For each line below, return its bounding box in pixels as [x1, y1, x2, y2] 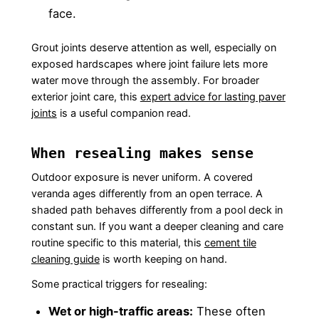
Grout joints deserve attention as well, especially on [31, 41, 276, 54]
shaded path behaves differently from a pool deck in [31, 203, 283, 216]
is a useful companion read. [56, 106, 191, 120]
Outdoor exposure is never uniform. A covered [31, 170, 253, 184]
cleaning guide [31, 252, 100, 266]
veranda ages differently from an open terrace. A [31, 187, 263, 200]
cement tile [204, 236, 256, 249]
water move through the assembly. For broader [31, 73, 259, 87]
